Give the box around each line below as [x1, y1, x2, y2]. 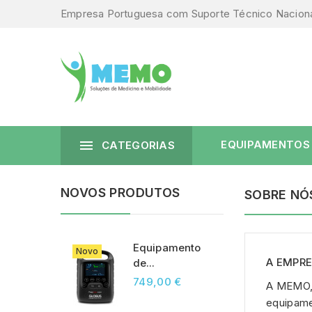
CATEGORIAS [102, 139, 175, 153]
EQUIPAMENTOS [221, 138, 310, 152]
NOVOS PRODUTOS [61, 185, 180, 201]
